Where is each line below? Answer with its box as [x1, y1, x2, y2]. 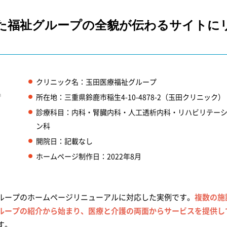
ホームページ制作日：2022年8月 [36, 151, 141, 161]
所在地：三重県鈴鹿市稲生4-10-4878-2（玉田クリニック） [36, 92, 225, 102]
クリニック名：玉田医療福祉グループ [36, 77, 157, 87]
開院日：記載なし [36, 136, 93, 146]
